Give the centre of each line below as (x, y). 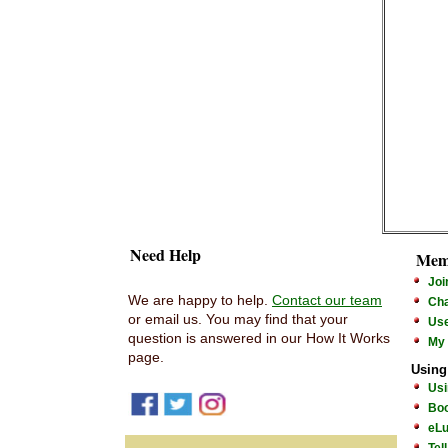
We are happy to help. (200, 300)
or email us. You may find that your (238, 319)
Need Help (165, 254)
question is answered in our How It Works (259, 338)
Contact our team (327, 300)
